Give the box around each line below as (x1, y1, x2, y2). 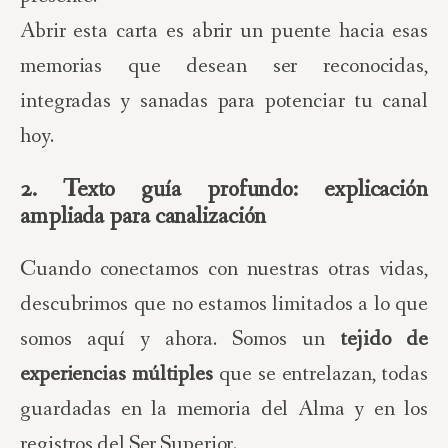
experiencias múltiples (20, 360, 213, 389)
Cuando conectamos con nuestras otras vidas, (20, 255, 428, 284)
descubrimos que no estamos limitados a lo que (20, 290, 428, 319)
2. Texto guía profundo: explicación (20, 174, 428, 205)
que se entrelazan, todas (212, 360, 428, 389)
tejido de (339, 325, 428, 354)
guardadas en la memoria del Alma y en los (20, 395, 428, 424)
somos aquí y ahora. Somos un (20, 325, 340, 354)
